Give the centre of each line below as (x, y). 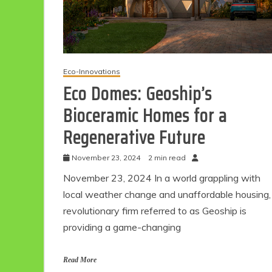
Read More (80, 260)
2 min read (167, 158)
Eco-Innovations (92, 72)
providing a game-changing (122, 227)
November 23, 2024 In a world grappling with (162, 178)
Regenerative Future (134, 138)
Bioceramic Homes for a (145, 116)
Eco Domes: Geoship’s (138, 94)
